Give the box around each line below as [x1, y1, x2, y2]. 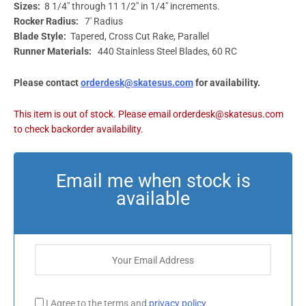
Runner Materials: [14, 45, 94, 57]
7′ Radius [81, 15, 123, 27]
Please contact [14, 76, 81, 88]
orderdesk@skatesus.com [81, 76, 193, 88]
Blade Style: [14, 30, 68, 42]
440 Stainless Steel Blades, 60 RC [94, 45, 237, 57]
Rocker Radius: [14, 15, 81, 27]
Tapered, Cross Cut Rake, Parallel [68, 30, 209, 42]
